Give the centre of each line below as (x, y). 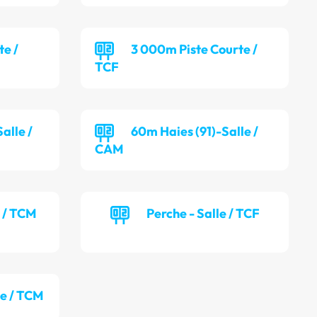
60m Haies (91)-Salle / (195, 132)
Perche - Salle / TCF (203, 214)
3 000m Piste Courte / (195, 50)
